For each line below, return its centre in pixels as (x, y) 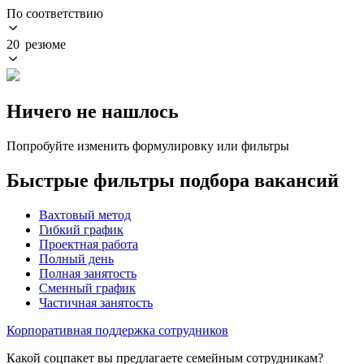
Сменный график (87, 288)
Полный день (76, 258)
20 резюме (36, 44)
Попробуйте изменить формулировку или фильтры (148, 145)
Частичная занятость (96, 302)
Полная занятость (88, 273)
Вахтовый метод (85, 214)
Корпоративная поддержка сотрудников (117, 330)
